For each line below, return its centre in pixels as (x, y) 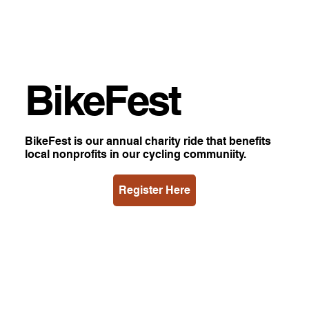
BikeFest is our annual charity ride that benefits (148, 141)
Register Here (154, 190)
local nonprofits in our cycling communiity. (135, 154)
